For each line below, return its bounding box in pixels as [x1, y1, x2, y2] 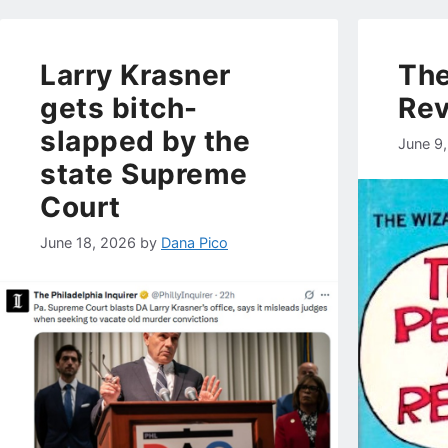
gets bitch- [40, 91, 198, 126]
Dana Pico [161, 233, 228, 251]
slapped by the [40, 124, 250, 159]
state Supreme [40, 157, 248, 192]
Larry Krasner [40, 58, 231, 93]
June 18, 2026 [40, 233, 136, 251]
